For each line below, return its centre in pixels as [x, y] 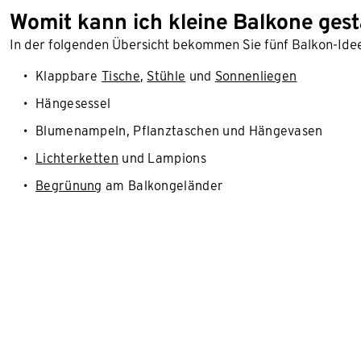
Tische [121, 76]
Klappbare [69, 76]
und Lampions [162, 158]
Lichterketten [77, 158]
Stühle [166, 76]
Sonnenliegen [256, 76]
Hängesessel [73, 104]
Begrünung [69, 186]
